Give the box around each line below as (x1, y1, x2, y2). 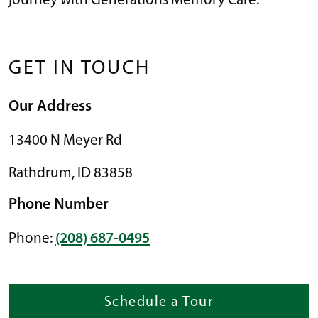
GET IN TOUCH (9, 59, 150, 79)
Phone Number (9, 197, 109, 213)
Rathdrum (9, 166, 72, 182)
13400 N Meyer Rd (9, 133, 122, 149)
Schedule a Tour (104, 295, 214, 310)
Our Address (9, 99, 92, 115)
